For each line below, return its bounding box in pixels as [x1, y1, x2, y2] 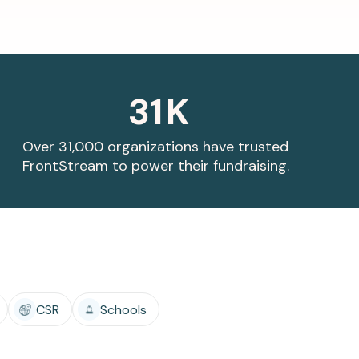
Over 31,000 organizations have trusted [22, 137, 288, 157]
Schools [100, 301, 147, 318]
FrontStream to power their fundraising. [22, 156, 289, 176]
